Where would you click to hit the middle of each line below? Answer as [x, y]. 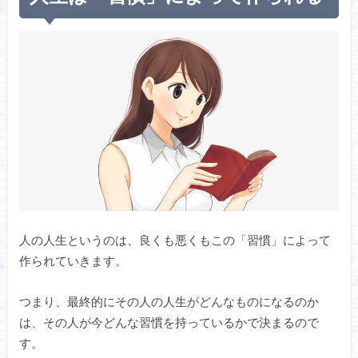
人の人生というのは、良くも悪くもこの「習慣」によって [175, 240]
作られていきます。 [73, 261]
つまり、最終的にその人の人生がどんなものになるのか [169, 301]
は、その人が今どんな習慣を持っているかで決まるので [169, 322]
